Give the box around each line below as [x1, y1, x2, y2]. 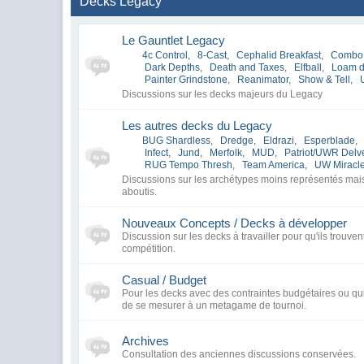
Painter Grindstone [145, 74, 228, 85]
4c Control [142, 50, 188, 61]
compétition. [122, 243, 176, 254]
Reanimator [237, 74, 289, 85]
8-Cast [197, 50, 227, 61]
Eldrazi [263, 135, 295, 146]
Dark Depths [145, 62, 201, 73]
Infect [145, 147, 169, 158]
